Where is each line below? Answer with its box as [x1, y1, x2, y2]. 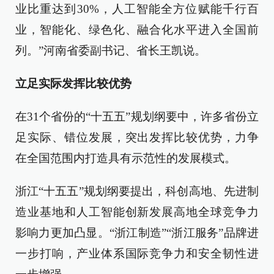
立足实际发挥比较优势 [15, 77, 131, 90]
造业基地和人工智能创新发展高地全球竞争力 [15, 206, 259, 218]
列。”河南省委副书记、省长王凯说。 [15, 44, 206, 57]
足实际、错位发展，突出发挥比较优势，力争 [15, 131, 259, 144]
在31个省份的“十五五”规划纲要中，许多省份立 [15, 110, 259, 123]
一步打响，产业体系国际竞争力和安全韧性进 [15, 247, 259, 260]
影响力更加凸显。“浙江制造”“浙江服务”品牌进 [15, 226, 259, 239]
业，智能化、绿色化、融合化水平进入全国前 [15, 23, 259, 36]
